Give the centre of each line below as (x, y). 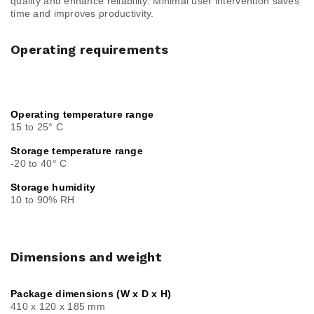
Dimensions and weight (86, 257)
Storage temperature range (77, 151)
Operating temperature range (82, 115)
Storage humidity (53, 187)
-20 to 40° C (39, 164)
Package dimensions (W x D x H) (91, 294)
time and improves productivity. (82, 14)
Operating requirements (90, 50)
